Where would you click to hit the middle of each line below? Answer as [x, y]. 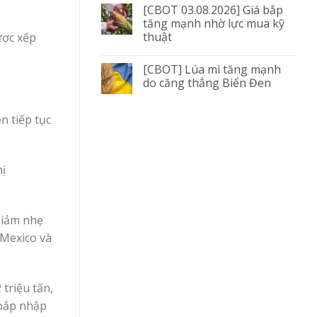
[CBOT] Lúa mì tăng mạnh [212, 69]
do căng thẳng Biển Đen [207, 82]
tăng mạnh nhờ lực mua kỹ [214, 23]
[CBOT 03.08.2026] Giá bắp [213, 10]
